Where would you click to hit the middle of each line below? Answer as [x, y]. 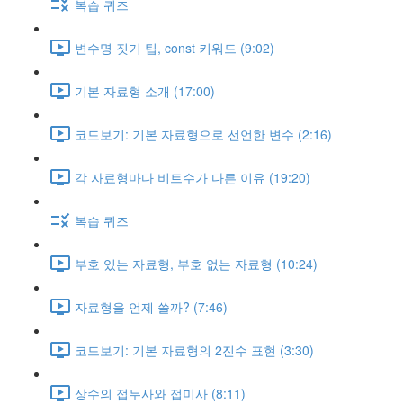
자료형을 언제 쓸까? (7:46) [151, 306]
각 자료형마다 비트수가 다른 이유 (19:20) [193, 177]
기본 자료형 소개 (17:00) [145, 90]
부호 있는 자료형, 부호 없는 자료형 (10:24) [196, 263]
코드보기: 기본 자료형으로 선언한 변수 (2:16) [203, 134]
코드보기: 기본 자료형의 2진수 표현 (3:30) [194, 349]
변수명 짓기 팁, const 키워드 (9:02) [175, 47]
